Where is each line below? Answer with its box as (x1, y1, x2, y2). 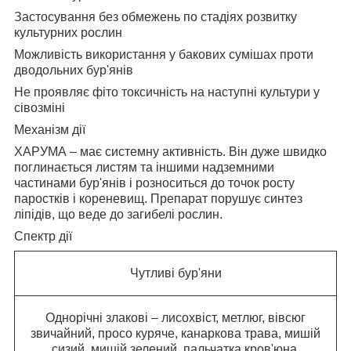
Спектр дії (14, 230, 72, 244)
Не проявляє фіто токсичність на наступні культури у (14, 85, 320, 100)
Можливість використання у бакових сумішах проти (14, 48, 313, 62)
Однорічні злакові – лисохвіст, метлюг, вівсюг (45, 311, 306, 325)
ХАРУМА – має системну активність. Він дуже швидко (14, 145, 327, 159)
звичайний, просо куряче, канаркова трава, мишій (31, 327, 320, 341)
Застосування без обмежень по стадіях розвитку (14, 10, 297, 24)
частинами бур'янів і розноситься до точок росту (14, 176, 295, 190)
